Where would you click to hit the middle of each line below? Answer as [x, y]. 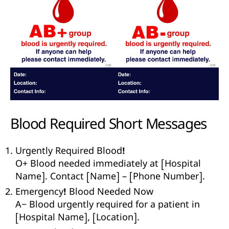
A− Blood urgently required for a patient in [108, 206]
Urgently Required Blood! [70, 152]
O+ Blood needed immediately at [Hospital [108, 165]
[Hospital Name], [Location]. [77, 219]
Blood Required [60, 127]
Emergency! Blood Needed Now [84, 193]
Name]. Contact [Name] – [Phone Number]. [110, 178]
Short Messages [158, 127]
